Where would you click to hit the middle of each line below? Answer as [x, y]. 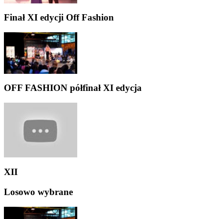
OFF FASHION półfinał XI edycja [73, 88]
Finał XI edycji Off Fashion [59, 18]
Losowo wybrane [38, 192]
